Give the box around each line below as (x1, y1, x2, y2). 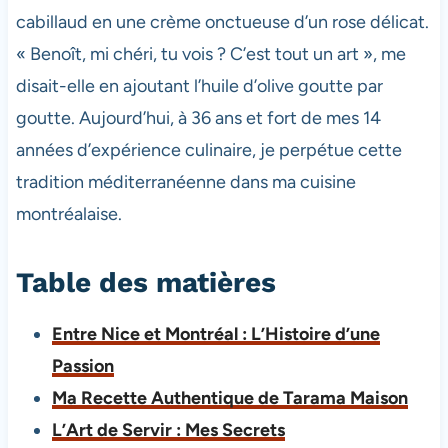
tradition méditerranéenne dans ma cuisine (15, 170, 356, 193)
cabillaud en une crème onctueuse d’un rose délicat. (15, 10, 429, 33)
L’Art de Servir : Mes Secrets (51, 418, 285, 441)
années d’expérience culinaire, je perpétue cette (15, 138, 402, 161)
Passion (51, 354, 114, 377)
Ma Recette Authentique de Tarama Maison (51, 386, 408, 409)
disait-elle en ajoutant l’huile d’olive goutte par (15, 74, 383, 97)
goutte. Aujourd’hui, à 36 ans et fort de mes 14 (15, 106, 381, 129)
